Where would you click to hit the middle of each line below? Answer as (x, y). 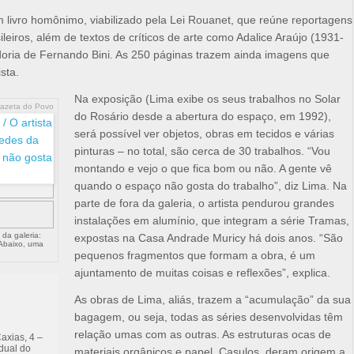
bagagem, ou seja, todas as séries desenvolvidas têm (209, 317)
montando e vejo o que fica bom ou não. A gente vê (203, 169)
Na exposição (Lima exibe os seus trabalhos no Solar (207, 99)
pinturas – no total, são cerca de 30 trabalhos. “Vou (202, 151)
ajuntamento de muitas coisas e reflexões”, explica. (202, 273)
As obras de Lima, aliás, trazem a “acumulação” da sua (213, 300)
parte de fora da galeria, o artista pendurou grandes (204, 203)
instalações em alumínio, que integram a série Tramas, (212, 221)
